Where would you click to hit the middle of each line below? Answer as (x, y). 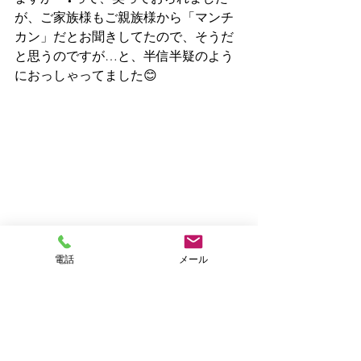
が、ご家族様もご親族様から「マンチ (124, 17)
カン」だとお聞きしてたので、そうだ (124, 36)
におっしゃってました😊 (86, 75)
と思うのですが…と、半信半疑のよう (124, 56)
